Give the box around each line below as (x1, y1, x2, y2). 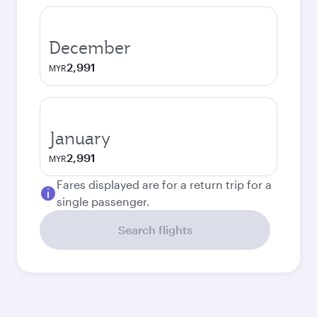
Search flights (117, 223, 192, 236)
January (49, 127, 110, 149)
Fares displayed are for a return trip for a (57, 178, 272, 191)
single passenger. (57, 195, 150, 208)
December (49, 36, 131, 59)
